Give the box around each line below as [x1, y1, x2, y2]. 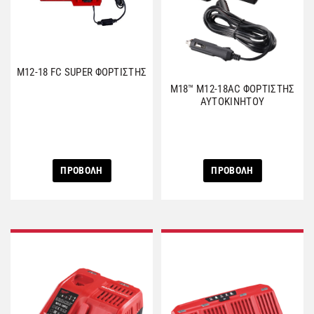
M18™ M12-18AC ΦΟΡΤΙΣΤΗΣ [170, 82, 295, 95]
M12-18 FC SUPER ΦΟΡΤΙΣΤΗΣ [16, 66, 147, 78]
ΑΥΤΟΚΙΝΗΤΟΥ [200, 95, 265, 108]
